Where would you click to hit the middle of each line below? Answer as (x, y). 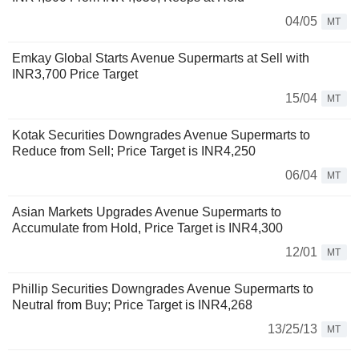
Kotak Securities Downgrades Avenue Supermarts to (161, 135)
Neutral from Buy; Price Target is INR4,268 (132, 305)
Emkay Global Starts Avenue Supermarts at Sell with (161, 58)
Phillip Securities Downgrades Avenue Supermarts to (163, 289)
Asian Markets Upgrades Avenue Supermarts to (147, 212)
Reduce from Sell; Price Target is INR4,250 (134, 151)
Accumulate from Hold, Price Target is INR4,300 (147, 228)
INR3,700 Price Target (75, 74)
